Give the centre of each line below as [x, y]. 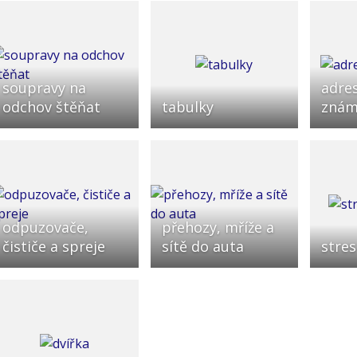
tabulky [187, 106]
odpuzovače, [45, 227]
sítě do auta [202, 246]
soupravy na [44, 87]
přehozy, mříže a [218, 227]
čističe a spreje [53, 246]
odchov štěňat [51, 106]
